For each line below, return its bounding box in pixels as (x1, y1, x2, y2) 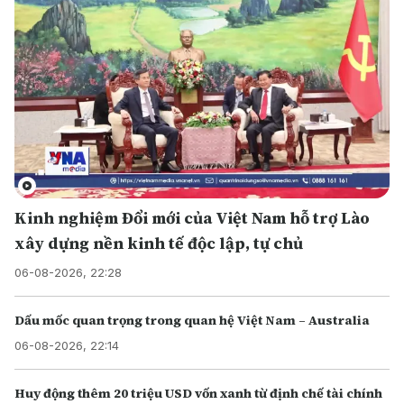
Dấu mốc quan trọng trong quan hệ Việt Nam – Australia (14, 311, 370, 329)
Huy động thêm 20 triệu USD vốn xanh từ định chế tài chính (14, 384, 382, 402)
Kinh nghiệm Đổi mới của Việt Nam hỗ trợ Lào (14, 207, 370, 229)
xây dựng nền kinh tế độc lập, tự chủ (14, 232, 303, 254)
